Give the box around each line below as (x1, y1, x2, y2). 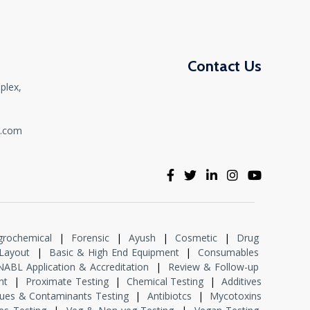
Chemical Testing (126, 275, 204, 289)
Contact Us (188, 57, 262, 76)
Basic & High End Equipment (48, 246, 179, 259)
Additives (221, 275, 262, 289)
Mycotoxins (210, 289, 262, 303)
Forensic (71, 231, 110, 245)
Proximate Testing (26, 275, 109, 289)
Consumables (198, 246, 259, 259)
